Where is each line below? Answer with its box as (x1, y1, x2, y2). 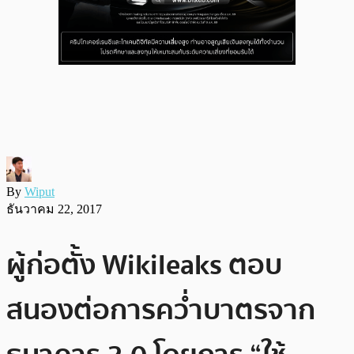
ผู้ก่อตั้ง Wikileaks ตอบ (6, 242, 282, 288)
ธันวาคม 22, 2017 (6, 201, 102, 216)
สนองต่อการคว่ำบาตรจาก (6, 287, 315, 333)
